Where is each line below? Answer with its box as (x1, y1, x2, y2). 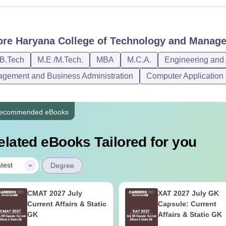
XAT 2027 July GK (157, 189, 219, 197)
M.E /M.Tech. (37, 55, 83, 64)
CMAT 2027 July (27, 189, 82, 197)
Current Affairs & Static (27, 199, 106, 208)
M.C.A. (127, 55, 151, 64)
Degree (50, 161, 74, 169)
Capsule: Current (157, 199, 216, 208)
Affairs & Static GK (157, 210, 222, 218)
